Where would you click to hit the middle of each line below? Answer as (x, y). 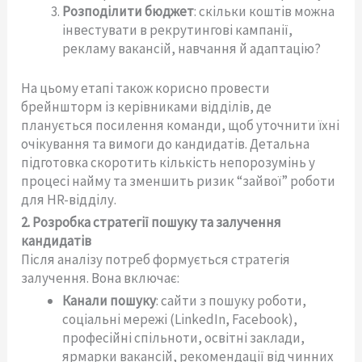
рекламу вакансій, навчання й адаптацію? (192, 49)
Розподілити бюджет (128, 12)
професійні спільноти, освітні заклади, (184, 337)
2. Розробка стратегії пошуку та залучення (152, 222)
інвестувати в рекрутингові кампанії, (178, 30)
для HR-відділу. (69, 199)
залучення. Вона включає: (101, 278)
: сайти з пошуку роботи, (232, 300)
